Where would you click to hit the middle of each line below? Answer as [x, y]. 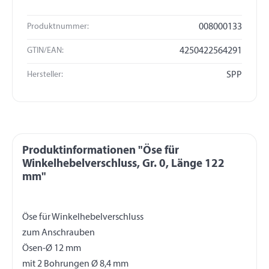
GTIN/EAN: [45, 51]
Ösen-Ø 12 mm [52, 248]
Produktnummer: [58, 27]
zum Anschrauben [59, 233]
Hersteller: [45, 75]
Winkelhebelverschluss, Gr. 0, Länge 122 [123, 164]
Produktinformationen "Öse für [101, 151]
